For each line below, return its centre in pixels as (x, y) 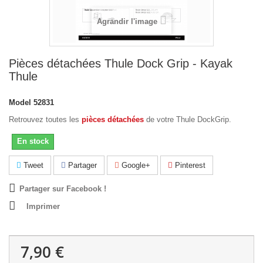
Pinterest (189, 165)
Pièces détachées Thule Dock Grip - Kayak (121, 63)
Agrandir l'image (127, 21)
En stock (33, 141)
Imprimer (43, 206)
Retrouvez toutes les (45, 119)
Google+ (135, 165)
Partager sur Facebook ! (63, 189)
